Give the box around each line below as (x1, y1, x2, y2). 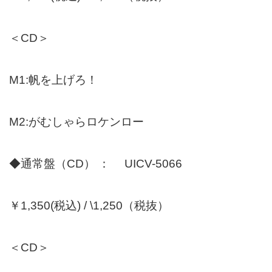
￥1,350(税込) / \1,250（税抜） (9, 199, 172, 212)
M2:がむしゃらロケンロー (9, 115, 144, 128)
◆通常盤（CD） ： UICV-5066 (9, 157, 182, 170)
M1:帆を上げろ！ (9, 73, 98, 86)
